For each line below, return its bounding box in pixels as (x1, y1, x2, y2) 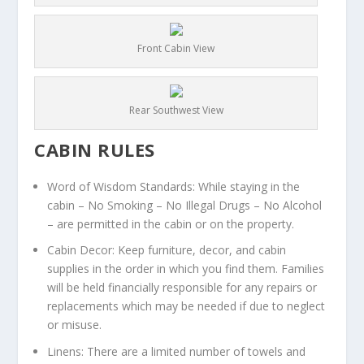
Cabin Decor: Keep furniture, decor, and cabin (47, 242, 287, 258)
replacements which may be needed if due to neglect (47, 298, 326, 314)
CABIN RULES (34, 136, 155, 162)
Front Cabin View (137, 41, 215, 55)
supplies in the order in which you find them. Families (47, 261, 325, 277)
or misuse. (47, 317, 102, 333)
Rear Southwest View (128, 102, 223, 117)
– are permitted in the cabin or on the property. (47, 215, 295, 232)
